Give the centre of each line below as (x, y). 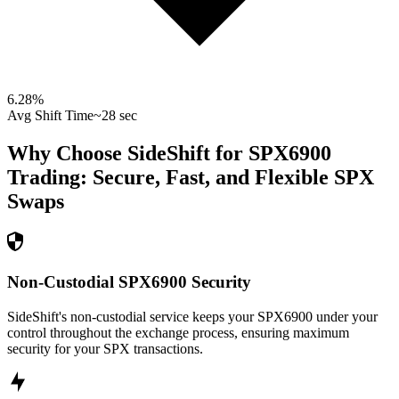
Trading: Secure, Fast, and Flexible (168, 178)
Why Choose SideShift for (128, 154)
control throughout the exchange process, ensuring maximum (178, 332)
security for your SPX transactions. (105, 348)
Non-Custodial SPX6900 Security (129, 281)
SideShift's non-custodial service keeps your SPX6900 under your (192, 316)
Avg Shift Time (50, 116)
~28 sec (115, 116)
